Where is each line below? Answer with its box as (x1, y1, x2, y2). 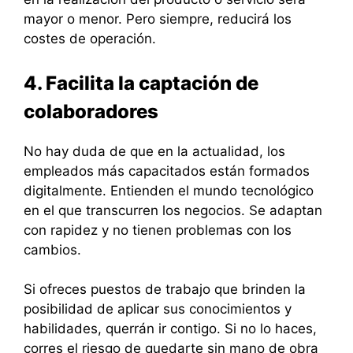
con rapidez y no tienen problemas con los (24, 221, 292, 238)
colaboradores (24, 99, 158, 123)
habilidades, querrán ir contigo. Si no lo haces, (24, 321, 317, 337)
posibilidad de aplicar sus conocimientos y (24, 301, 292, 318)
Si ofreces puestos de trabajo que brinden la (24, 281, 306, 298)
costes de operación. (24, 31, 156, 47)
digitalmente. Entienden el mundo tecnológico (24, 182, 314, 199)
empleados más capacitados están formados (24, 162, 310, 179)
